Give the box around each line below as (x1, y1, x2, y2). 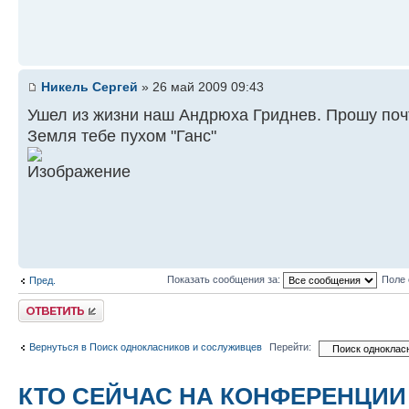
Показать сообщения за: (166, 273, 283, 285)
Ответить (18, 299, 62, 311)
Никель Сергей (41, 79, 138, 94)
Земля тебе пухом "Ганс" (27, 126, 216, 145)
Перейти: (269, 341, 311, 353)
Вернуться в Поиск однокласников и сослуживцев (29, 341, 262, 352)
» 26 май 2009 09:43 (138, 79, 264, 94)
